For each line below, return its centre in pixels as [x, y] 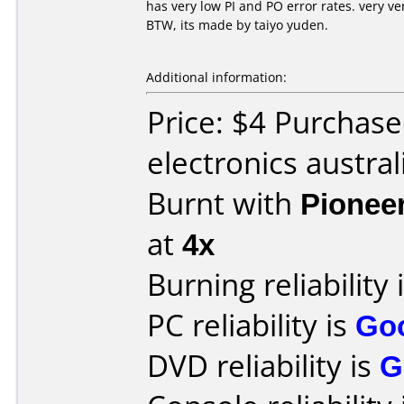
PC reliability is [251, 325]
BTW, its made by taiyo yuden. [237, 25]
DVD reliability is [263, 366]
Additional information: [216, 77]
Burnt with [224, 203]
